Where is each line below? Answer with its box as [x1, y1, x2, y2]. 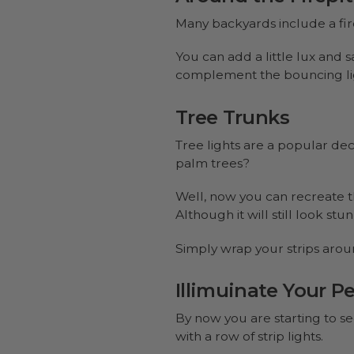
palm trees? [175, 155, 250, 171]
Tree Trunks [175, 105, 289, 129]
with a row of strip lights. [175, 329, 323, 345]
